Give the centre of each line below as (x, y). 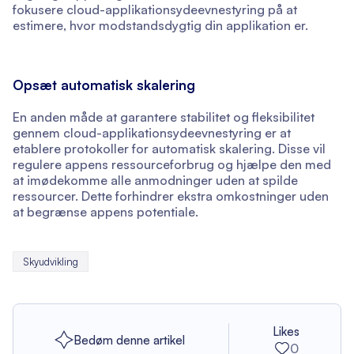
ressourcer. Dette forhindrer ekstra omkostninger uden (171, 196)
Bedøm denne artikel (129, 340)
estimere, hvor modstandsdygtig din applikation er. (160, 25)
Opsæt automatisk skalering (104, 85)
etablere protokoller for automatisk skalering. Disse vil (169, 148)
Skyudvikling (51, 261)
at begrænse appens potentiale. (105, 211)
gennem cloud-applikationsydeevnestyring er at (152, 132)
